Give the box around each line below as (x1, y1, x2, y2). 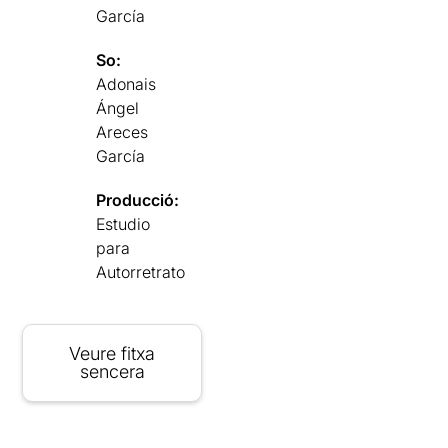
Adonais (96, 74, 157, 94)
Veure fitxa (69, 343, 156, 364)
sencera (79, 361, 145, 382)
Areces (96, 122, 149, 142)
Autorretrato (96, 262, 186, 282)
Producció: (96, 190, 180, 210)
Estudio (96, 214, 151, 234)
